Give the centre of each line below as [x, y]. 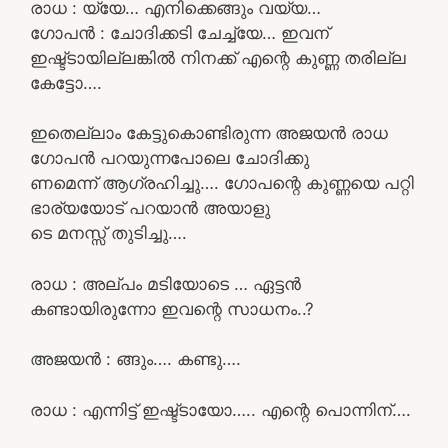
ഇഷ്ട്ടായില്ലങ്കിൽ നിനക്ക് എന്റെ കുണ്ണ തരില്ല [218, 57]
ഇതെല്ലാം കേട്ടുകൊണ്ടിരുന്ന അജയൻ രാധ [209, 133]
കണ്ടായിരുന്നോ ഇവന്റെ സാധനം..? [172, 308]
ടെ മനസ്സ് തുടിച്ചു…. [108, 233]
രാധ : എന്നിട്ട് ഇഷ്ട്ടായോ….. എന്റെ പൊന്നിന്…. [220, 409]
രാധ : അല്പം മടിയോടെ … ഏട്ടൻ [165, 283]
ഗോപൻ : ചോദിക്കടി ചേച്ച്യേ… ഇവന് [179, 32]
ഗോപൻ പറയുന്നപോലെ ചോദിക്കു [169, 158]
